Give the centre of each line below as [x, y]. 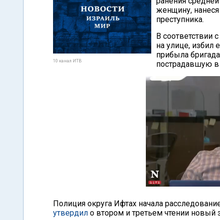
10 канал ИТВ [67, 61]
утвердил [70, 213]
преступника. [180, 19]
